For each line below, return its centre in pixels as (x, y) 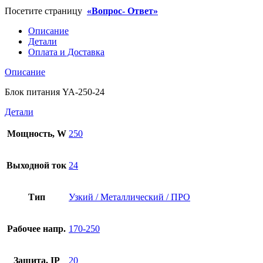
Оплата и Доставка (66, 52)
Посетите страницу (46, 11)
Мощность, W (36, 133)
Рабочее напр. (36, 228)
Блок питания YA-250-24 (55, 92)
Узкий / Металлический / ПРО (129, 197)
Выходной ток (36, 165)
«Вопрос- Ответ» (122, 11)
